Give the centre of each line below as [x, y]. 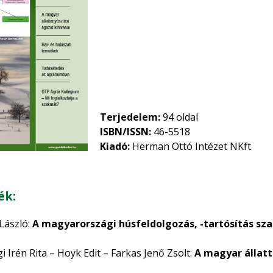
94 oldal [179, 117]
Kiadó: [115, 146]
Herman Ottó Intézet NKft [190, 146]
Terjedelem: [130, 117]
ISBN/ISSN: [126, 131]
